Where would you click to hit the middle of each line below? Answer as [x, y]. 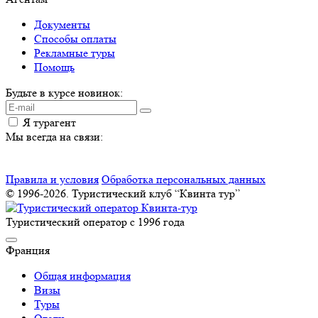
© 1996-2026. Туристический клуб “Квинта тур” [123, 194]
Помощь [54, 67]
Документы [62, 25]
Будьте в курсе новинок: [64, 93]
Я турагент [49, 123]
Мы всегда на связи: [54, 137]
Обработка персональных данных [183, 180]
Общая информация [82, 276]
